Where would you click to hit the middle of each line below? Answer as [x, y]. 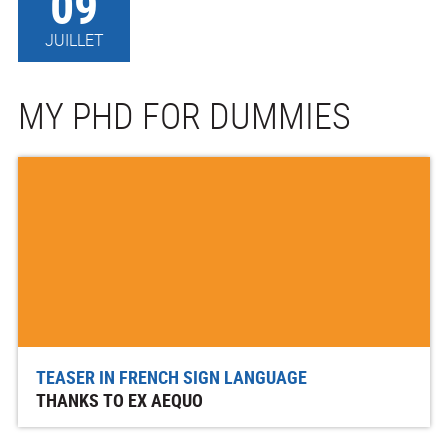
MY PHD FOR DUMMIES [184, 114]
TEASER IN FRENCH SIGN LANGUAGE [171, 376]
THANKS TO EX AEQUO [119, 399]
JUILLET [74, 39]
